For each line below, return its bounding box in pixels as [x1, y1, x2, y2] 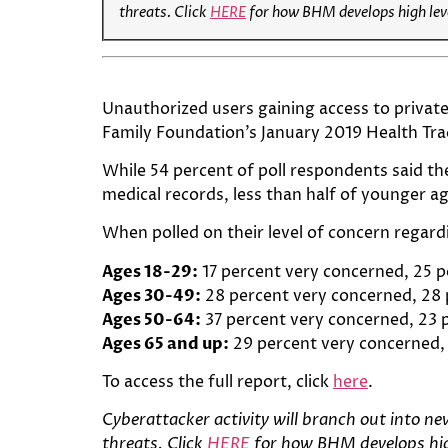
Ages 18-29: [102, 260, 202, 283]
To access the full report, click [102, 371, 333, 394]
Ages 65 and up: [102, 332, 233, 355]
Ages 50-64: [102, 308, 205, 331]
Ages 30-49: [102, 284, 205, 307]
